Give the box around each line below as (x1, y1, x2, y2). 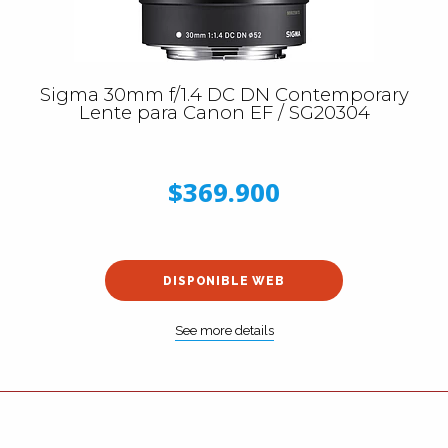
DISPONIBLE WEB (163, 273, 285, 288)
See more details (174, 322, 274, 338)
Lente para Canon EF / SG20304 (78, 101, 370, 124)
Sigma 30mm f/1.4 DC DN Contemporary (39, 83, 409, 106)
